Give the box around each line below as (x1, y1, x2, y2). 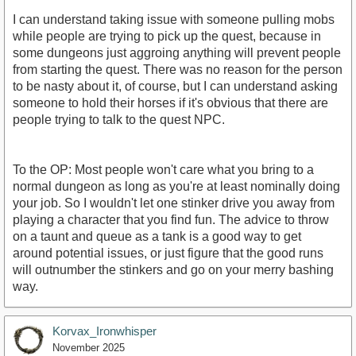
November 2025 (52, 341, 125, 354)
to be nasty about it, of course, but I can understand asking (13, 79, 338, 93)
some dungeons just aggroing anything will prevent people (13, 45, 341, 60)
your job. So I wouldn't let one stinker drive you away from (13, 195, 335, 210)
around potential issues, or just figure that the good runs (13, 246, 323, 260)
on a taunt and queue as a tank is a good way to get (13, 229, 301, 243)
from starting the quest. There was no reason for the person (13, 62, 342, 76)
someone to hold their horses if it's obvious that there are (13, 95, 328, 110)
